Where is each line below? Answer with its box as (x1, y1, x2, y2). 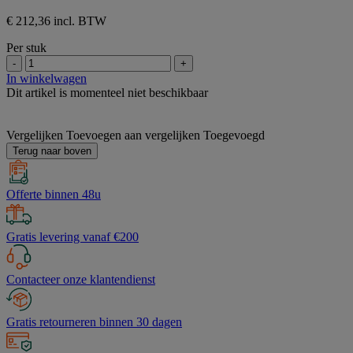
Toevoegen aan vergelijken (66, 128, 200, 143)
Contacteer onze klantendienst (6, 273, 155, 287)
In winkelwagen (6, 72, 87, 86)
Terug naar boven (13, 145, 91, 158)
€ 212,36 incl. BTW (6, 14, 106, 28)
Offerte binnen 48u (6, 188, 101, 202)
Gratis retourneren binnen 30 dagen (6, 315, 182, 329)
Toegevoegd (203, 128, 265, 143)
